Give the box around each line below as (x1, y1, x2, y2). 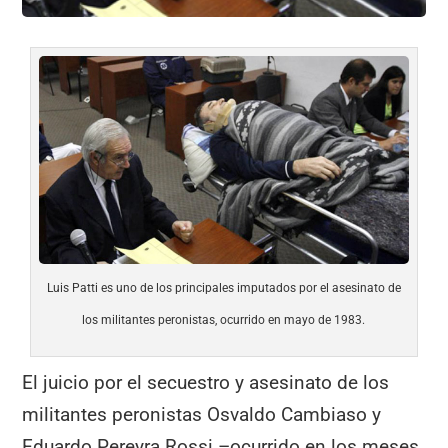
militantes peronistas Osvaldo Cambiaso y (22, 402, 382, 426)
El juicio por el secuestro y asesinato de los (22, 370, 390, 394)
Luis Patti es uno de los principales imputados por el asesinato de (46, 280, 401, 295)
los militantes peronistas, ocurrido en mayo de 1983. (82, 312, 366, 327)
